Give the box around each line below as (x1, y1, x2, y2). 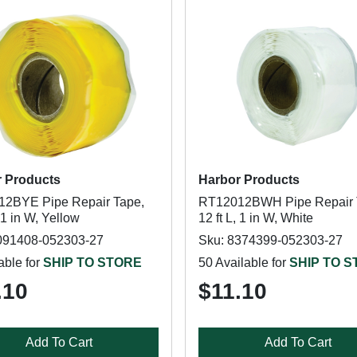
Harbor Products (198, 173, 300, 186)
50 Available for (198, 256, 289, 269)
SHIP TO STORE (43, 256, 142, 269)
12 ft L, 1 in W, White (198, 211, 313, 225)
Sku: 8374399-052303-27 (198, 233, 343, 247)
